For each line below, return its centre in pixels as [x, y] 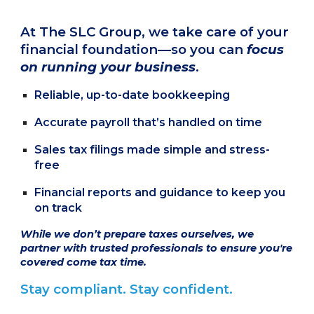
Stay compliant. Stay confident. [127, 289]
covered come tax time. [84, 262]
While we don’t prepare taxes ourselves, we [137, 234]
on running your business [108, 67]
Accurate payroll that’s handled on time [149, 122]
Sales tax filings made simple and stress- [152, 150]
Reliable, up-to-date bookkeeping [134, 95]
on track [59, 208]
